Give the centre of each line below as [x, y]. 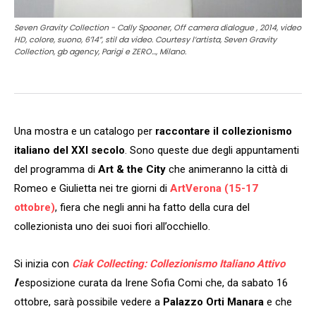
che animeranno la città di [227, 169]
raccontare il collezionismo [224, 131]
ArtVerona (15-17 [214, 188]
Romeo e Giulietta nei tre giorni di [92, 188]
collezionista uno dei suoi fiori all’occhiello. [112, 226]
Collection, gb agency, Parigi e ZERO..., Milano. [100, 51]
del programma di [56, 169]
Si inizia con [43, 263]
